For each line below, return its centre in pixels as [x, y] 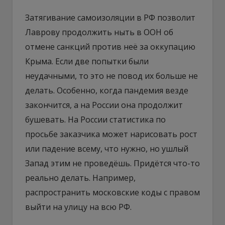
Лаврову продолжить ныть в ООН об [99, 32]
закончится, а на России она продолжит [104, 105]
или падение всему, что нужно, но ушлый [107, 148]
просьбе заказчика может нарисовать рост [111, 134]
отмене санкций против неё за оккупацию [110, 46]
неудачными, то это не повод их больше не [111, 76]
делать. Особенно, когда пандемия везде [107, 90]
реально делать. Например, [80, 178]
